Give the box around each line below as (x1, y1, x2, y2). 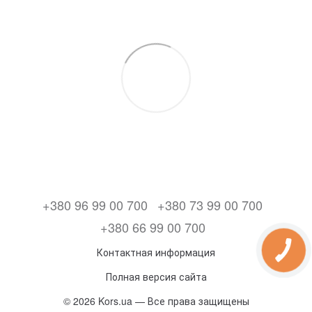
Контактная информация (97, 245, 215, 259)
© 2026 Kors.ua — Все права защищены (63, 294, 249, 308)
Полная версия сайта (105, 270, 207, 283)
